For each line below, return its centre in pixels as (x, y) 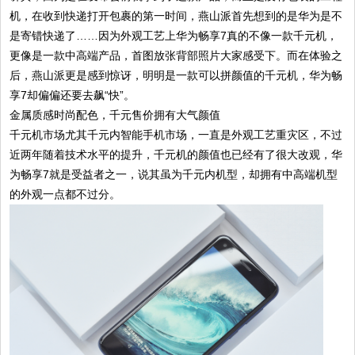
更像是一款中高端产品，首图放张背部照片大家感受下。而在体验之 (176, 56)
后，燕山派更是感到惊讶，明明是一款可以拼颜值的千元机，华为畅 (176, 76)
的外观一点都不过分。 (65, 195)
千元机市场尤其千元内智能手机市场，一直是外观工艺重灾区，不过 (176, 135)
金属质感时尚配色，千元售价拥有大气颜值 (115, 115)
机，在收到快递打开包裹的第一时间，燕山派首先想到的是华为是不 (176, 16)
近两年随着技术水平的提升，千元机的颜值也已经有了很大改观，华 (176, 155)
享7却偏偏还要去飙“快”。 (73, 95)
